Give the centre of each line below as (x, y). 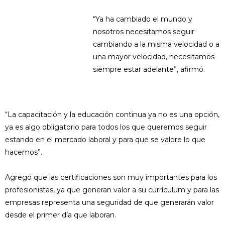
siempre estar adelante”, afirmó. (149, 69)
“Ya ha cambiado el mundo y (143, 19)
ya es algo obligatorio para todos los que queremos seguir (106, 127)
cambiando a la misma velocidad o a (156, 44)
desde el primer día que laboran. (61, 215)
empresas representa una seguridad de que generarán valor (109, 202)
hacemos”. (24, 152)
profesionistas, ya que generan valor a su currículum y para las (112, 190)
